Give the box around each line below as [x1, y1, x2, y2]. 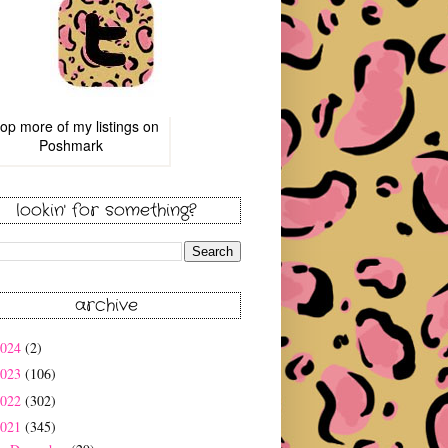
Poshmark [39, 135, 103, 156]
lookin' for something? [16, 198, 196, 224]
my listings [73, 116, 139, 137]
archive [74, 293, 138, 319]
